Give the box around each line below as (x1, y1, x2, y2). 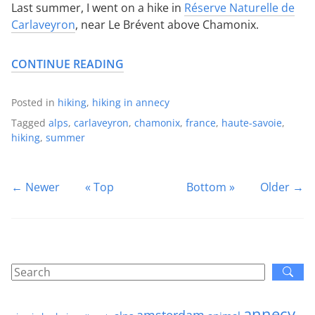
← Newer (11, 179, 60, 195)
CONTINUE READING (11, 56, 124, 72)
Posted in (11, 95, 58, 109)
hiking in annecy (92, 95, 169, 109)
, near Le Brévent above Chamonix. (75, 16, 259, 32)
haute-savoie (221, 115, 282, 129)
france (186, 115, 216, 129)
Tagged (11, 115, 49, 129)
